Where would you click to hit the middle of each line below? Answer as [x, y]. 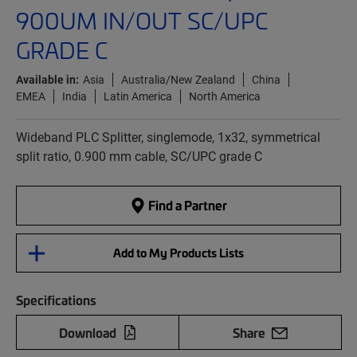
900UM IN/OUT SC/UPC [142, 21]
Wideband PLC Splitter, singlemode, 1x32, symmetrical [168, 137]
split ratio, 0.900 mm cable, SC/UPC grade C [139, 156]
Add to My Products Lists [178, 253]
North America [225, 96]
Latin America [138, 96]
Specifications [56, 300]
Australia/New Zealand [178, 80]
